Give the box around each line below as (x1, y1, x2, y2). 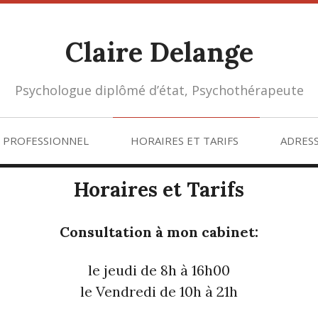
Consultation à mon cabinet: (60, 223, 258, 241)
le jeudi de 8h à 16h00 (88, 261, 230, 279)
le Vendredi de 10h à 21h (80, 283, 238, 300)
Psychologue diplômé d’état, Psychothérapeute (14, 82, 304, 99)
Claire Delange (65, 35, 253, 69)
